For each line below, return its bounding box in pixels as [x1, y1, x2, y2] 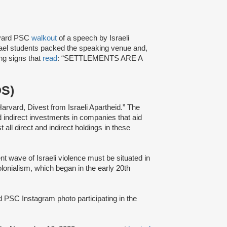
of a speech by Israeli [57, 33, 129, 42]
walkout [31, 33, 57, 42]
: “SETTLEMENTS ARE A [57, 54, 142, 62]
